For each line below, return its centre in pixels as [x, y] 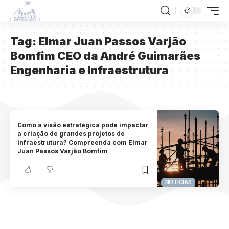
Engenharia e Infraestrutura [89, 70]
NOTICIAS [178, 182]
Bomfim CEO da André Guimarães [105, 56]
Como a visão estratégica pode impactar [83, 125]
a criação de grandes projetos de [71, 134]
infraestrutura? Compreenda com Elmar [83, 143]
